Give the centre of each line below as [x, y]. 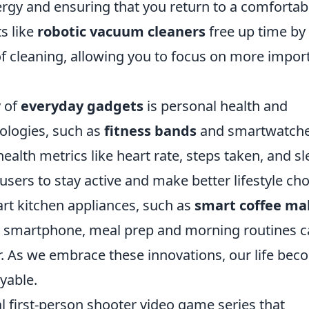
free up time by [256, 31]
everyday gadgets [82, 106]
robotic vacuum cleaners [121, 31]
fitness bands [150, 131]
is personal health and [216, 106]
